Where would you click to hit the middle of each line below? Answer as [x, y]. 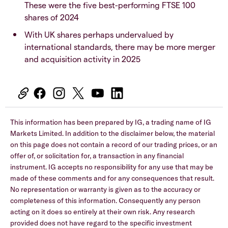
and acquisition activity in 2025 [82, 59]
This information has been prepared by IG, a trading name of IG [111, 122]
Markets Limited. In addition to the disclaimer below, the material [112, 134]
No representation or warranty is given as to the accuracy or [105, 190]
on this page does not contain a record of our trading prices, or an [114, 145]
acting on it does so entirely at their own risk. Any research [103, 212]
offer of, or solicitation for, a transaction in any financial [97, 156]
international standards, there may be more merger [120, 47]
